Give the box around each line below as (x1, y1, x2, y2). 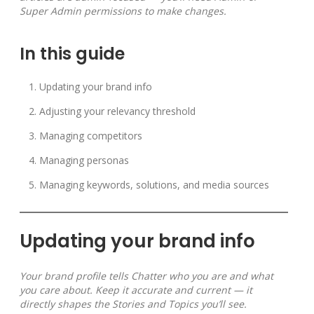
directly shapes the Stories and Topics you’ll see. (20, 297, 247, 311)
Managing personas (39, 153, 129, 168)
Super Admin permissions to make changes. (20, 4, 226, 18)
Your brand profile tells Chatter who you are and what (20, 269, 273, 283)
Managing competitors (39, 129, 142, 143)
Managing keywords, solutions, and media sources (39, 178, 269, 192)
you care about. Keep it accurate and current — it (20, 283, 252, 297)
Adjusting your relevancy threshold (39, 104, 196, 118)
